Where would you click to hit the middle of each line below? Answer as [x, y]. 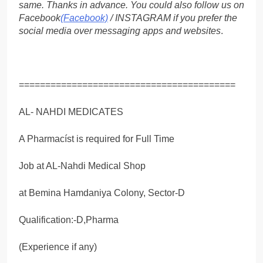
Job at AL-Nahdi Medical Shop [82, 166]
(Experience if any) [58, 247]
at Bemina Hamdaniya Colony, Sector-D [102, 193]
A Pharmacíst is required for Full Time [97, 139]
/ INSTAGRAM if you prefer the [173, 18]
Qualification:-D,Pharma [69, 220]
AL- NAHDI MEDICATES [71, 112]
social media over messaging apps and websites [120, 31]
